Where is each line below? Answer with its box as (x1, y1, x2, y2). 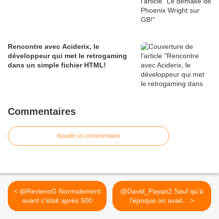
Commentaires (8, 106, 76, 117)
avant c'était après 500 (22, 197, 92, 204)
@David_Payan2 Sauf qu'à (120, 187, 203, 195)
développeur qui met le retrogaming (8, 52, 127, 60)
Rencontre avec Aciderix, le (8, 43, 99, 50)
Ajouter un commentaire (57, 132, 120, 139)
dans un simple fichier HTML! (8, 61, 106, 69)
